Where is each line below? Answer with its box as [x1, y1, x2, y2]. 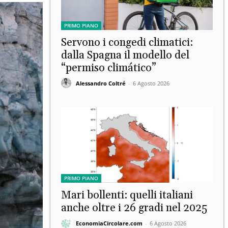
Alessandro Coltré [76, 79, 126, 88]
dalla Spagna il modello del [61, 48, 189, 62]
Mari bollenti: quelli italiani [61, 188, 193, 202]
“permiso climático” [61, 61, 156, 75]
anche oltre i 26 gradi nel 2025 [61, 201, 207, 215]
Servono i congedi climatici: [61, 36, 193, 49]
